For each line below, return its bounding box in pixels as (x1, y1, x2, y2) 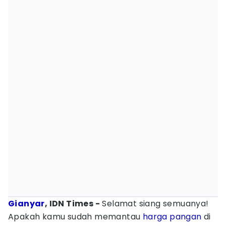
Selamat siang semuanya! (100, 198, 209, 209)
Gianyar (8, 198, 45, 209)
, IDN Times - (44, 198, 100, 209)
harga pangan (142, 211, 202, 222)
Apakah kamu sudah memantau (8, 211, 143, 222)
